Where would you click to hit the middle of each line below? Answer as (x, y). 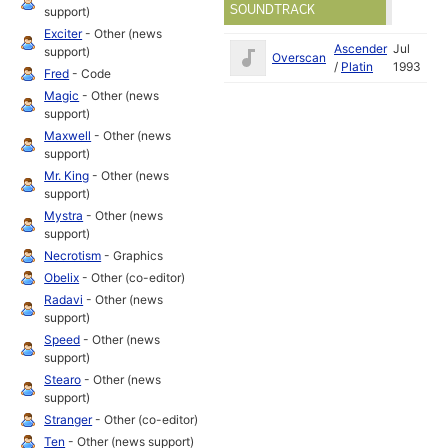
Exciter (63, 34)
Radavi (64, 300)
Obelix (62, 278)
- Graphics (132, 256)
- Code (90, 74)
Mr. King (67, 176)
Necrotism (73, 256)
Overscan (299, 57)
